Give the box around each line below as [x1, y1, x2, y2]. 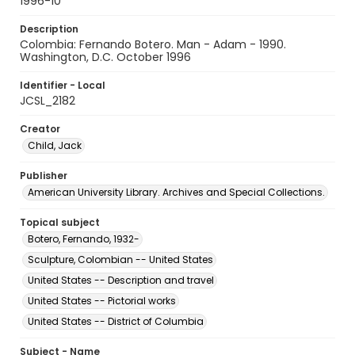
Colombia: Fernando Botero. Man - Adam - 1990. [20, 36, 286, 52]
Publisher [20, 169, 67, 182]
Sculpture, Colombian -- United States [28, 253, 213, 266]
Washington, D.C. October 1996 [20, 49, 191, 65]
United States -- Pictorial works [28, 294, 176, 307]
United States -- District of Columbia [28, 315, 204, 328]
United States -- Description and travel [28, 273, 214, 287]
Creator [20, 122, 60, 136]
